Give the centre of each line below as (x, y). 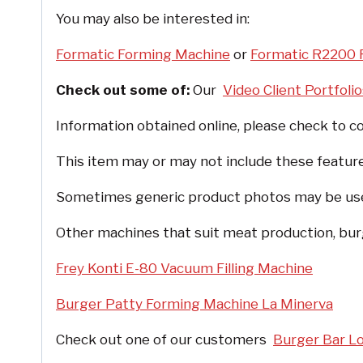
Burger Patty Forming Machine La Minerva (194, 303)
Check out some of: (124, 90)
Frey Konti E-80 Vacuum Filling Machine (184, 268)
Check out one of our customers (164, 339)
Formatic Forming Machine (143, 54)
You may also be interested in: (153, 18)
